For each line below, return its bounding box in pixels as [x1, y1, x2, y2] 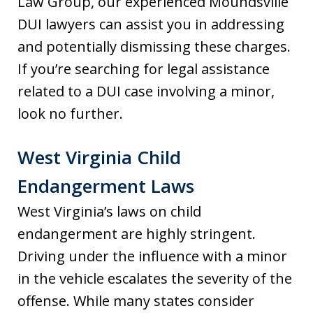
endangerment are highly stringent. [17, 224, 256, 243]
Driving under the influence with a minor [17, 247, 287, 265]
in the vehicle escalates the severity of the [17, 269, 292, 288]
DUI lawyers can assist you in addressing [17, 15, 284, 34]
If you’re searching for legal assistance [17, 59, 270, 78]
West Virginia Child [17, 145, 181, 170]
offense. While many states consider [17, 291, 254, 310]
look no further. [17, 104, 123, 123]
